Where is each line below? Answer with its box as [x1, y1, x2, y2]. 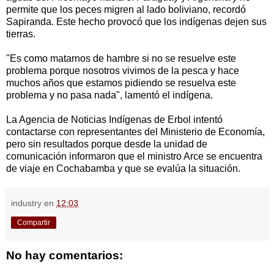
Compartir [17, 218, 50, 227]
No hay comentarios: [6, 248, 123, 262]
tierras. [6, 28, 35, 39]
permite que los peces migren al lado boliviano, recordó [6, 4, 246, 15]
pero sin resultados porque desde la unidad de [6, 138, 207, 149]
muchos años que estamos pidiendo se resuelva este [6, 77, 236, 88]
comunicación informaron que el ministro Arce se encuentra [6, 150, 262, 161]
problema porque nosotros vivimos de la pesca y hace [6, 65, 239, 76]
